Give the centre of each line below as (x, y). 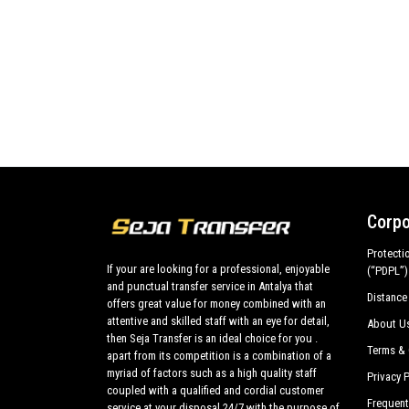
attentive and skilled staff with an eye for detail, (218, 320)
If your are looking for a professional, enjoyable (218, 268)
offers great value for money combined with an (216, 303)
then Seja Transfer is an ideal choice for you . (212, 338)
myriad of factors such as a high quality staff (212, 372)
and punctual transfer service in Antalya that (210, 286)
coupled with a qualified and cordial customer (215, 390)
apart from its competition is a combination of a (219, 355)
